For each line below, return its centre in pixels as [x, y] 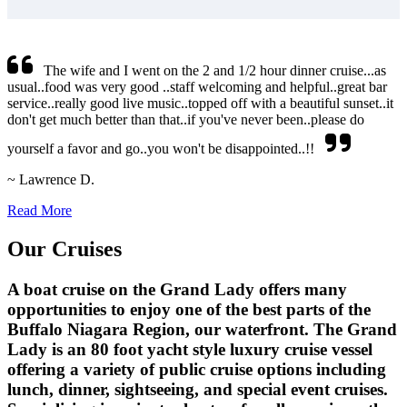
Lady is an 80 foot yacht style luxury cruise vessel [190, 350]
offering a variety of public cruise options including [197, 370]
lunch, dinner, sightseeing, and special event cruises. [198, 390]
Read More [40, 211]
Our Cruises [65, 249]
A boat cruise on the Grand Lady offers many [177, 290]
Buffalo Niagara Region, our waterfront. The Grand [202, 330]
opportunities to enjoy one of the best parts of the [189, 310]
